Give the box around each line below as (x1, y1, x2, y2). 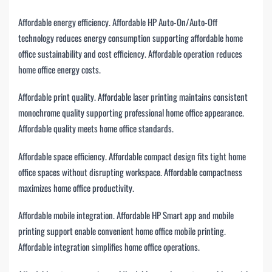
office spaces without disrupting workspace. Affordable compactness (18, 165, 242, 178)
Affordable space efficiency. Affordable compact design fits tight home (18, 149, 246, 163)
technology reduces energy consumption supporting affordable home (18, 30, 243, 44)
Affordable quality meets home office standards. (18, 121, 174, 135)
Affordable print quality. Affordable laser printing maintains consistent (18, 90, 248, 104)
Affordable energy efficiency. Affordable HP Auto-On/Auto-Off (18, 15, 217, 29)
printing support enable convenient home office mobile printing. (18, 224, 226, 238)
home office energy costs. (18, 62, 101, 76)
